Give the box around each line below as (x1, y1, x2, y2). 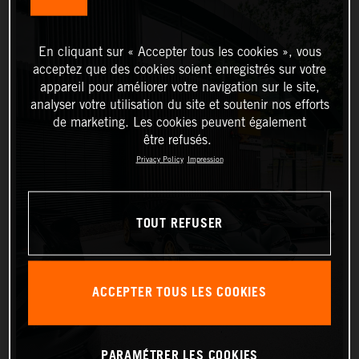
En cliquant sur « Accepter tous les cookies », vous (38, 43, 321, 59)
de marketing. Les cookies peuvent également (53, 114, 306, 130)
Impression (187, 154, 224, 163)
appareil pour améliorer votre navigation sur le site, (39, 79, 320, 95)
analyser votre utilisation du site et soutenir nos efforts (30, 96, 329, 112)
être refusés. (143, 131, 212, 147)
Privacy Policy (135, 154, 184, 163)
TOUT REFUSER (135, 211, 224, 236)
